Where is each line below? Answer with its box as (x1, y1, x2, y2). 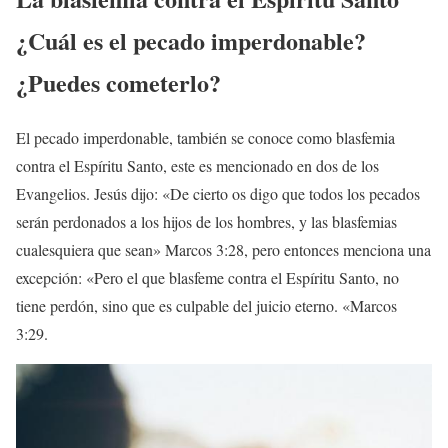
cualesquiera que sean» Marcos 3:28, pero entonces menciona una (16, 239, 431, 261)
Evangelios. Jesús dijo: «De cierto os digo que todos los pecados (16, 183, 420, 205)
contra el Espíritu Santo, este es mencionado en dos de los (16, 155, 379, 177)
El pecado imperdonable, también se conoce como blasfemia (16, 127, 395, 149)
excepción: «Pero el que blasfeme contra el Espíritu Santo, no (16, 267, 399, 289)
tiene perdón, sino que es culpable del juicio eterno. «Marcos (16, 295, 397, 317)
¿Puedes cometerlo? (16, 65, 221, 101)
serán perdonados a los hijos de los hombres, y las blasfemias (16, 211, 397, 233)
